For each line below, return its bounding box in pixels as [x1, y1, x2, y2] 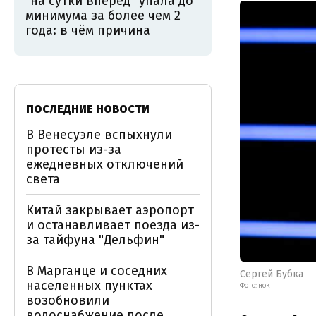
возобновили [26, 293, 109, 308]
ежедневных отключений [26, 157, 183, 172]
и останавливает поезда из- [26, 217, 200, 233]
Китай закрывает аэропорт [26, 202, 194, 218]
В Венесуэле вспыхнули [26, 127, 172, 142]
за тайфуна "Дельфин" [26, 232, 164, 248]
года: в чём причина [25, 23, 150, 38]
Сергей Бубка [240, 268, 303, 281]
